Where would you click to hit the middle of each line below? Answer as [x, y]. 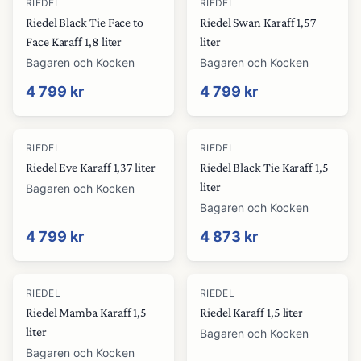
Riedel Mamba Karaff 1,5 [87, 312]
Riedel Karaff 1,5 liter [252, 312]
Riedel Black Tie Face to [85, 22]
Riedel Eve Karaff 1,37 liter [91, 167]
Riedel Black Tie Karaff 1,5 [264, 167]
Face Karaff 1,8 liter [74, 41]
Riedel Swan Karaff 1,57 [258, 22]
